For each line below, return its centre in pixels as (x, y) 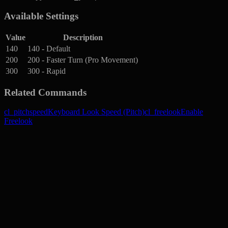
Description (83, 37)
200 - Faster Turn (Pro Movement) (83, 60)
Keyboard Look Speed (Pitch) (96, 112)
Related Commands (45, 92)
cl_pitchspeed (26, 112)
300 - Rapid (47, 71)
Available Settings (41, 16)
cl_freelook (163, 112)
